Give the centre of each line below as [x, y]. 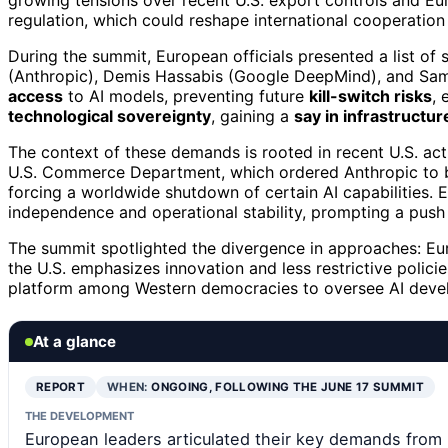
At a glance [74, 342]
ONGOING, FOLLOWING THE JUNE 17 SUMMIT [287, 387]
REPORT [61, 387]
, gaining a [252, 116]
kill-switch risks [370, 96]
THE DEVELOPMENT [79, 416]
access [35, 96]
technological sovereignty [109, 116]
